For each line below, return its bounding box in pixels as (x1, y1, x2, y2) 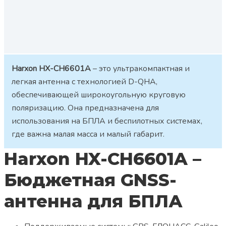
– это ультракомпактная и (91, 63, 190, 75)
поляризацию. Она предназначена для (12, 102, 159, 114)
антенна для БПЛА (4, 191, 183, 212)
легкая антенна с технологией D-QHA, (12, 76, 157, 88)
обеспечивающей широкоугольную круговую (12, 89, 186, 101)
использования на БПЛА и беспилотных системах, (12, 116, 202, 127)
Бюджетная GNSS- (4, 169, 177, 191)
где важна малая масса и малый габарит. (12, 129, 164, 140)
